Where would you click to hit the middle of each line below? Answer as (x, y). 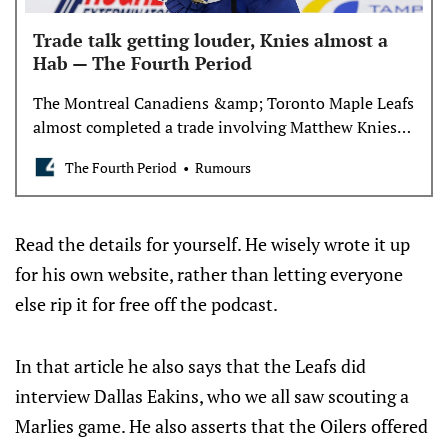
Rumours (223, 167)
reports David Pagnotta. (117, 151)
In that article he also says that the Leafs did (190, 366)
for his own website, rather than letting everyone (209, 274)
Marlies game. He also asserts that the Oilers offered (221, 426)
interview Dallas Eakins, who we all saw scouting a (212, 396)
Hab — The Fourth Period (142, 63)
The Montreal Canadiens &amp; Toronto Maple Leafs (223, 103)
